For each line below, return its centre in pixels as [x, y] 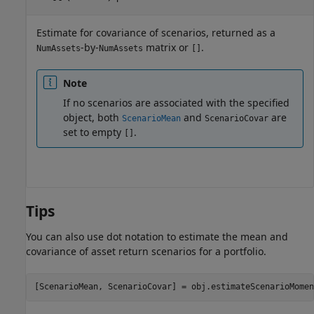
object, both [93, 118]
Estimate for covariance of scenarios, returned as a [156, 33]
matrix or [167, 48]
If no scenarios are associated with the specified [176, 103]
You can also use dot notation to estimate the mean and [157, 236]
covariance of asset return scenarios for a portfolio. [146, 251]
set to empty [94, 132]
